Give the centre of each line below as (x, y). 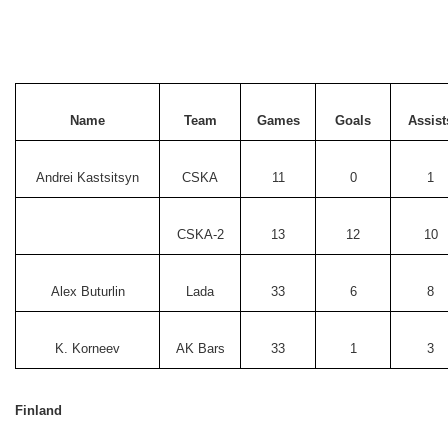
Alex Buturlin (87, 291)
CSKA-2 (200, 234)
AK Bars (200, 348)
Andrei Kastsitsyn (87, 177)
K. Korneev (87, 348)
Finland (38, 410)
